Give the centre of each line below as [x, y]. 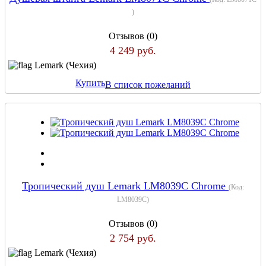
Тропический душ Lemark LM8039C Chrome [125, 186]
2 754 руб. [133, 238]
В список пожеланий [148, 84]
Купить [90, 83]
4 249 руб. [133, 50]
